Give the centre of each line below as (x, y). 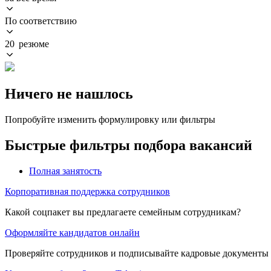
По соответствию (41, 21)
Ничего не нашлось (69, 93)
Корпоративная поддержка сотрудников (87, 191)
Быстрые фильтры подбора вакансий (129, 145)
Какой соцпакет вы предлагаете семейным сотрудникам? (123, 212)
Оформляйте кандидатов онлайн (72, 232)
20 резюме (27, 44)
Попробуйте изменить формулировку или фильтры (110, 119)
